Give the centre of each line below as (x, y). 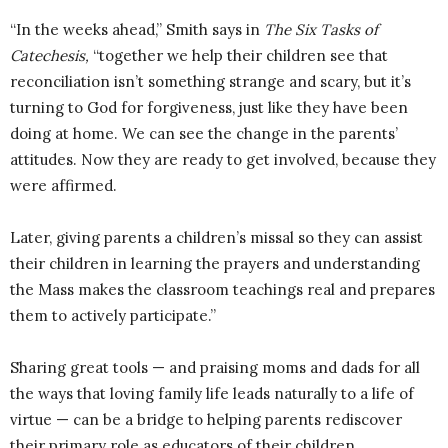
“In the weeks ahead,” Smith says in (137, 30)
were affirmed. (63, 186)
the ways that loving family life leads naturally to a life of (212, 394)
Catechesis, (49, 56)
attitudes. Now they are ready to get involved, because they (223, 160)
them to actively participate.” (113, 316)
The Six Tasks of (321, 30)
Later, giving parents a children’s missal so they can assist (216, 238)
